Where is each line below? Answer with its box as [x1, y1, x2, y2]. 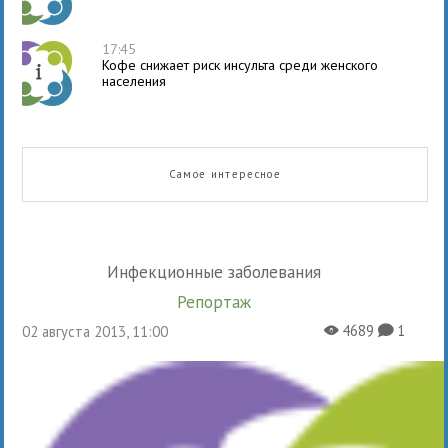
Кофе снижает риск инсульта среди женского [102, 55, 379, 74]
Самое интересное [168, 166, 282, 181]
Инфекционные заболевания [118, 260, 321, 283]
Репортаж [185, 290, 251, 313]
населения [102, 71, 167, 90]
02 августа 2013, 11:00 [30, 321, 169, 341]
